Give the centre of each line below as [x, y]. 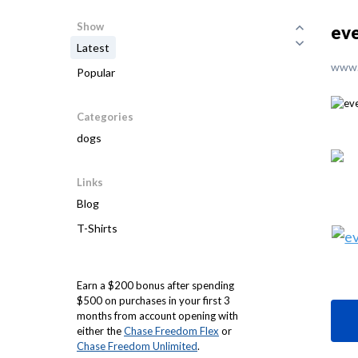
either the [100, 331]
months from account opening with [157, 316]
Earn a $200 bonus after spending [155, 285]
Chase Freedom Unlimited [137, 346]
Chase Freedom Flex [171, 331]
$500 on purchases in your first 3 [153, 300]
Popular [96, 72]
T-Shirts [97, 228]
